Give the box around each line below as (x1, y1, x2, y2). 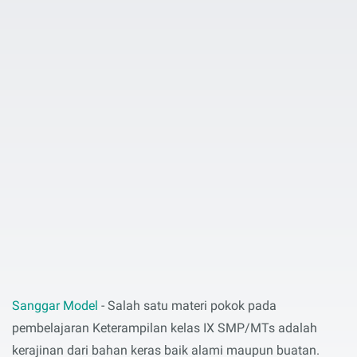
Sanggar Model (12, 298, 98, 313)
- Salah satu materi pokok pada (98, 298, 277, 313)
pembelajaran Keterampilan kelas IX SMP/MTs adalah (12, 320, 317, 335)
